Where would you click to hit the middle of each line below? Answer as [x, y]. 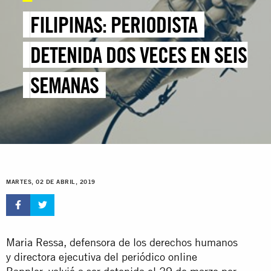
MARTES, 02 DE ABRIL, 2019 [51, 182]
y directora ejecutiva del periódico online [102, 256]
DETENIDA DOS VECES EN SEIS [139, 55]
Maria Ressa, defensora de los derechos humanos [122, 242]
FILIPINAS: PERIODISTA [114, 25]
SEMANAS [65, 85]
